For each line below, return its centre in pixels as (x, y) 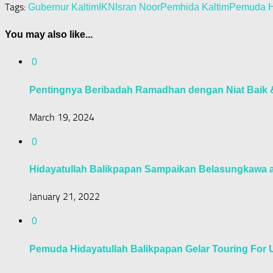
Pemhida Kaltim (195, 7)
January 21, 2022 (65, 197)
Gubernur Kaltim (63, 7)
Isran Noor (138, 7)
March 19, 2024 (62, 117)
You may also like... (49, 35)
